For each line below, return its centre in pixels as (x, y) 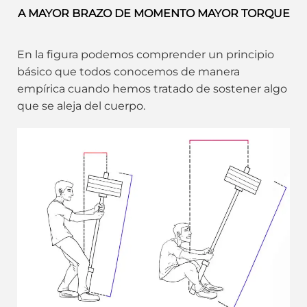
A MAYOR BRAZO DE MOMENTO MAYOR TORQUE (153, 13)
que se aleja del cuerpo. (81, 106)
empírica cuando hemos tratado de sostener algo (152, 88)
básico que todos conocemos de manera (128, 71)
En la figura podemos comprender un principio (146, 54)
